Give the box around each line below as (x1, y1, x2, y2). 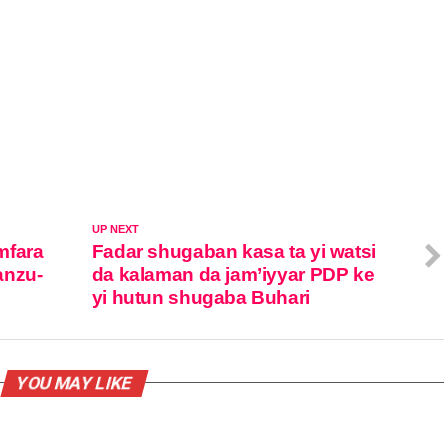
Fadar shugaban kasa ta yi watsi (91, 240, 376, 262)
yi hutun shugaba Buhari (91, 286, 310, 308)
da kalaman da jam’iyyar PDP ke (91, 263, 375, 285)
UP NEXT (91, 222, 139, 235)
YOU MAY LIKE (13, 372, 135, 393)
